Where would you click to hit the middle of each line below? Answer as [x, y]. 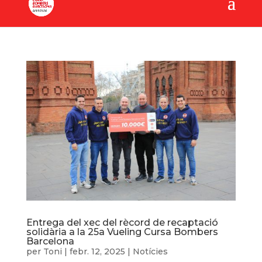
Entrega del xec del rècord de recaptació [122, 222]
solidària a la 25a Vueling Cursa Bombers [122, 232]
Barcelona [50, 241]
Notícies [150, 251]
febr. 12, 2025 [97, 251]
